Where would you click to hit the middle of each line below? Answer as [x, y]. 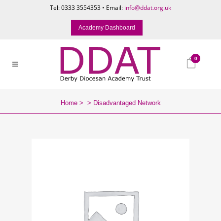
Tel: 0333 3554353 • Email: [87, 8]
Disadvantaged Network [127, 103]
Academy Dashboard [107, 28]
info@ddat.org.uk [148, 8]
